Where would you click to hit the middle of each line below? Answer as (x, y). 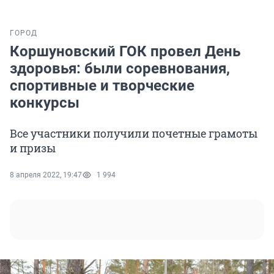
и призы (33, 148)
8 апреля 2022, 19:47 (46, 175)
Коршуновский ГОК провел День (125, 52)
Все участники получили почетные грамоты (134, 134)
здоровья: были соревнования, (120, 69)
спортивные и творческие (102, 86)
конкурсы (45, 103)
